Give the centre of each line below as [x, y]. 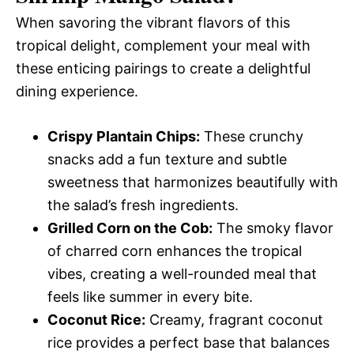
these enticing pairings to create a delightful [163, 68]
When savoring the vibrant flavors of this [153, 23]
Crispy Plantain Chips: [124, 136]
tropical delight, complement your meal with [163, 45]
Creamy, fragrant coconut [234, 320]
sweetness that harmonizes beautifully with [193, 182]
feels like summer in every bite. [150, 297]
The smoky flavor [273, 228]
